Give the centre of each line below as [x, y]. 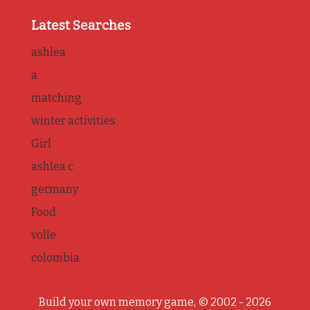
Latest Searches [81, 25]
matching [56, 98]
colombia [55, 258]
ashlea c [52, 167]
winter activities [73, 121]
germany [54, 190]
